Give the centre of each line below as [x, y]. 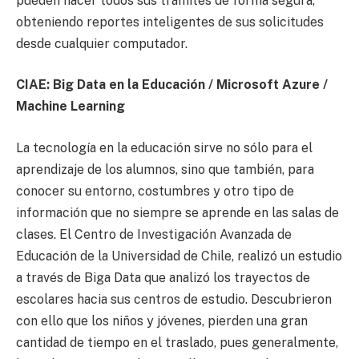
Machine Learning [71, 107]
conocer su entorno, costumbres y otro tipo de [155, 191]
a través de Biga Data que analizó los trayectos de [163, 277]
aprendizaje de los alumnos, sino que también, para [165, 169]
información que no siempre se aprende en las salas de [177, 212]
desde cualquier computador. [102, 43]
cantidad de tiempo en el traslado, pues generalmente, [177, 342]
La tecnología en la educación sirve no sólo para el [164, 147]
